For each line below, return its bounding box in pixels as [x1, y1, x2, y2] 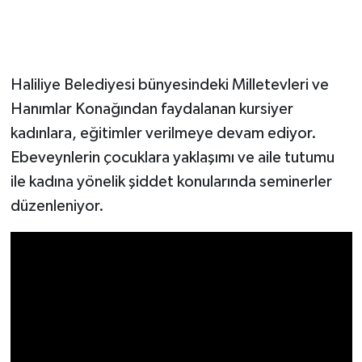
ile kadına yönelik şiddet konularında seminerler [10, 174, 332, 191]
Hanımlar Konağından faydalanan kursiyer [10, 101, 293, 118]
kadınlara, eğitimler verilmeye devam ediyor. [10, 125, 317, 142]
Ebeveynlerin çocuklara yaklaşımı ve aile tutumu [10, 149, 335, 166]
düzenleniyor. [10, 198, 107, 215]
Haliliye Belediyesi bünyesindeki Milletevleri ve [10, 77, 329, 94]
